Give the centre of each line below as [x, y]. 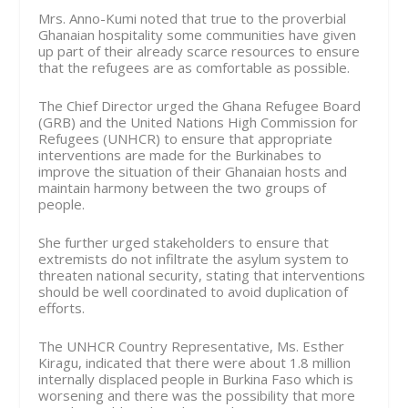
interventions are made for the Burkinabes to [180, 154]
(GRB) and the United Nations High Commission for [199, 122]
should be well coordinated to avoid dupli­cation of [194, 291]
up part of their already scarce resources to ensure [199, 51]
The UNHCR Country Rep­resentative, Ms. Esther [192, 346]
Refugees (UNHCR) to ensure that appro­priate [186, 138]
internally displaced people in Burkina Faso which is [196, 378]
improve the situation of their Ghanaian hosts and [193, 171]
